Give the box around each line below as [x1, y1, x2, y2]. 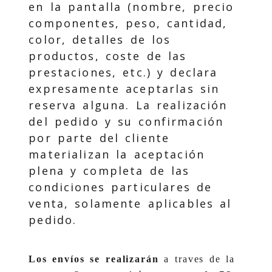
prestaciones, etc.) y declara [29, 64, 218, 80]
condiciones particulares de [29, 179, 212, 194]
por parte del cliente [29, 130, 170, 145]
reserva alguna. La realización [29, 97, 228, 112]
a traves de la [158, 253, 236, 264]
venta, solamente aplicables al [29, 195, 232, 211]
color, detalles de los [29, 32, 171, 47]
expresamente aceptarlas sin [29, 81, 220, 96]
